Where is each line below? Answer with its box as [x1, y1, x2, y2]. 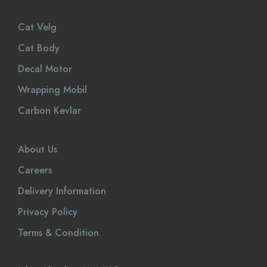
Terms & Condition [18, 226, 99, 240]
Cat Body [18, 41, 60, 55]
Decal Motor [18, 62, 72, 76]
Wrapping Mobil [18, 83, 87, 97]
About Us [18, 142, 57, 156]
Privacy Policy [18, 205, 77, 219]
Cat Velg [18, 20, 57, 34]
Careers [18, 163, 52, 177]
